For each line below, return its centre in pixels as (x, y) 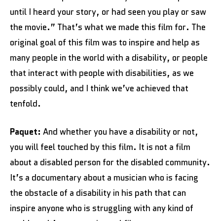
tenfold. (25, 103)
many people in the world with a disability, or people (109, 57)
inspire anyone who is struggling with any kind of (102, 208)
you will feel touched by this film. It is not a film (100, 147)
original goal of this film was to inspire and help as (105, 42)
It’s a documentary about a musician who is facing (104, 177)
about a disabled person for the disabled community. (110, 162)
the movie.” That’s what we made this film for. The (108, 27)
